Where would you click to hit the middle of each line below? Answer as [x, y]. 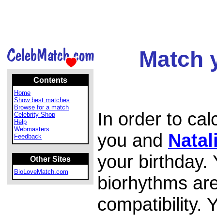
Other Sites [50, 159]
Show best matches [42, 100]
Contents [50, 80]
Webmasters [32, 129]
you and [133, 140]
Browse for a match [41, 107]
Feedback [28, 136]
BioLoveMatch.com [41, 172]
